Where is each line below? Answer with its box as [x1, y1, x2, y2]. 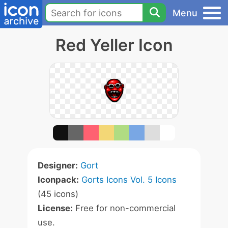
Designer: [38, 160, 78, 170]
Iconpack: [38, 175, 79, 185]
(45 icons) [38, 189, 78, 199]
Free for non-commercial [73, 203, 176, 213]
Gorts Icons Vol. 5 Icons [81, 175, 177, 185]
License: [38, 203, 73, 213]
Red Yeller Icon [55, 35, 173, 55]
